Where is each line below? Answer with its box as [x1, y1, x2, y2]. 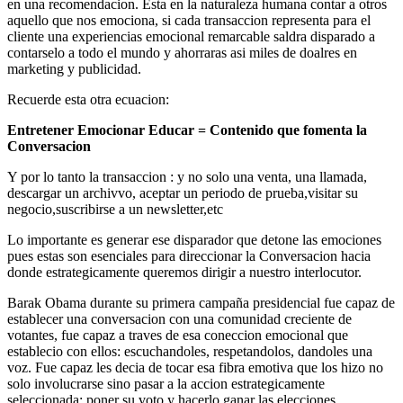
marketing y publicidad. [7, 60, 141, 76]
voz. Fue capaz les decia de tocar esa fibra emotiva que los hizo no [7, 359, 383, 375]
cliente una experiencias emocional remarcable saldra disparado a [7, 28, 375, 44]
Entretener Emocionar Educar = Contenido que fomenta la [7, 121, 367, 138]
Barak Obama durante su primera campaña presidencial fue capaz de [7, 294, 395, 310]
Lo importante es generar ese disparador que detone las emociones [7, 231, 381, 247]
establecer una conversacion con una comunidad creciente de [7, 310, 352, 327]
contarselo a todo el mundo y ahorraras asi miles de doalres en [7, 44, 357, 60]
